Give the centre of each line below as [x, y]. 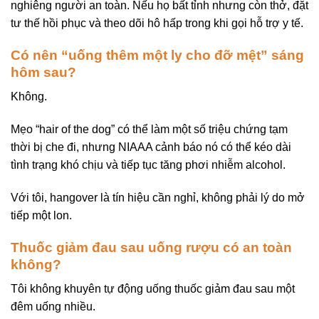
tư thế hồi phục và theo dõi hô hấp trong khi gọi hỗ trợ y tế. [157, 23]
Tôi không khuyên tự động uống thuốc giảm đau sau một [153, 289]
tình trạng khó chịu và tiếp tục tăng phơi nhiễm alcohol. [148, 165]
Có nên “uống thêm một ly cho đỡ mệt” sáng [157, 55]
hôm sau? [43, 72]
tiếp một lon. [41, 215]
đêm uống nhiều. [53, 307]
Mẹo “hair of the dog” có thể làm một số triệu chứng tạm [149, 130]
